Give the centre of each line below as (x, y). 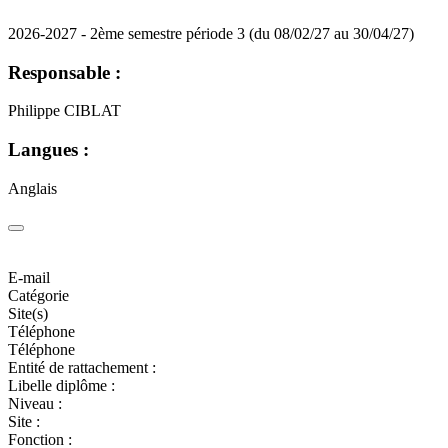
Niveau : (35, 403)
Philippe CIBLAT (64, 111)
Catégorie (38, 295)
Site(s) (28, 313)
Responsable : (64, 72)
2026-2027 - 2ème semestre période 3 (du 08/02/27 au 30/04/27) (211, 33)
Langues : (48, 150)
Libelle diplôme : (61, 385)
